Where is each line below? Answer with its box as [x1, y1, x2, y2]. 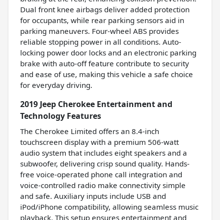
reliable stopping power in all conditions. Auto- [20, 37, 181, 47]
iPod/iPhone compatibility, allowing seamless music [20, 202, 198, 212]
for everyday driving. [20, 80, 92, 90]
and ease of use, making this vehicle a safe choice [20, 69, 193, 80]
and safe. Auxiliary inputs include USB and [20, 191, 166, 201]
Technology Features [20, 110, 101, 122]
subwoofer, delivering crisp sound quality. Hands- [20, 159, 190, 169]
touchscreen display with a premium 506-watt [20, 137, 179, 147]
